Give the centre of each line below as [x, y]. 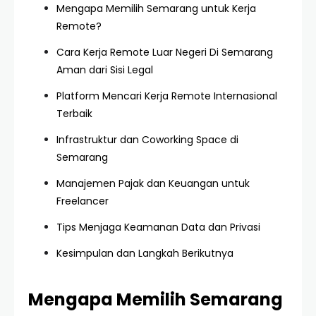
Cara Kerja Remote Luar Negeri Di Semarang [165, 52]
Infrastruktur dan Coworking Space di [147, 140]
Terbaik [74, 114]
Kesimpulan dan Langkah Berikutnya [145, 253]
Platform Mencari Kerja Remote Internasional [167, 96]
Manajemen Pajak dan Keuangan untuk [153, 183]
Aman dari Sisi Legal [105, 70]
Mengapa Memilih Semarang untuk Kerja [156, 8]
